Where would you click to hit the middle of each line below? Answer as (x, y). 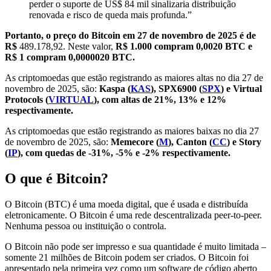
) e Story (244, 142)
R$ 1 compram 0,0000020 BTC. (70, 57)
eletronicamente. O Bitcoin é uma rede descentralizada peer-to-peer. (133, 215)
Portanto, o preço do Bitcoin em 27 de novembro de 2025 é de (130, 36)
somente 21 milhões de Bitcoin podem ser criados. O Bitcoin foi (127, 258)
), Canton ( (190, 142)
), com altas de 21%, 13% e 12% (160, 100)
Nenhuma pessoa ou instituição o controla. (86, 226)
